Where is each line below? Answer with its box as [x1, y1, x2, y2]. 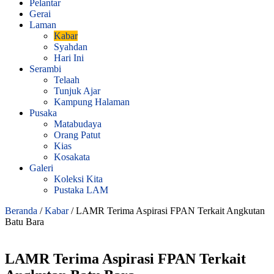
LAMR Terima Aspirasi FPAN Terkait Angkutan [76, 205, 265, 216]
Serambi [29, 63, 61, 74]
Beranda [5, 205, 37, 216]
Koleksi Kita [54, 173, 103, 184]
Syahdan [54, 41, 87, 52]
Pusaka [29, 107, 57, 118]
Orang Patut [54, 129, 100, 140]
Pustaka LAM [54, 184, 108, 195]
